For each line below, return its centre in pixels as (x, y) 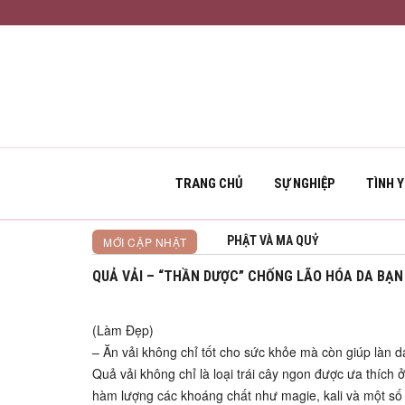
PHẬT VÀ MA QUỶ (273, 240)
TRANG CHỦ (209, 184)
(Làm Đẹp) (123, 330)
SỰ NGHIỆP (305, 184)
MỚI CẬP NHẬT (145, 242)
